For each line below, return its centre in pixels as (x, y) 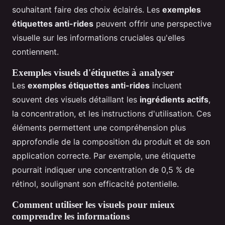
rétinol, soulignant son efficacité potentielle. (95, 184)
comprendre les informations (71, 216)
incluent (166, 85)
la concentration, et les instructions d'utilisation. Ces (111, 113)
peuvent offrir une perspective (152, 23)
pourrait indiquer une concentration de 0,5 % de (103, 170)
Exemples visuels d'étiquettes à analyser (93, 72)
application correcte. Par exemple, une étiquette (104, 155)
